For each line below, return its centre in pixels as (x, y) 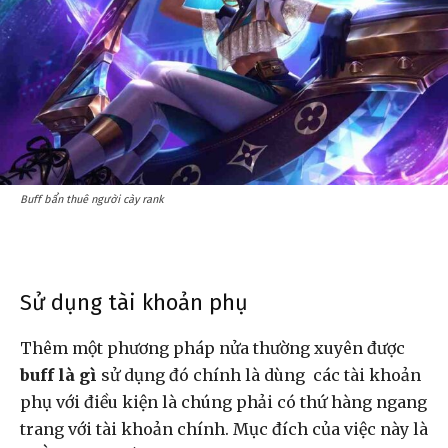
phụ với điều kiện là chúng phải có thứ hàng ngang (223, 401)
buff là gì (58, 374)
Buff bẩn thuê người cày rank (92, 199)
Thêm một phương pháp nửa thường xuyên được (212, 347)
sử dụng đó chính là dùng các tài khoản (259, 374)
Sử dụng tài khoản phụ (137, 302)
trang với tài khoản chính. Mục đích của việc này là (224, 428)
